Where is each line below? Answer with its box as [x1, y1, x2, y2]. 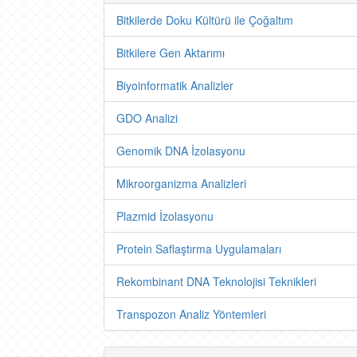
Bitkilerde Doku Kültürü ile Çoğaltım [116, 12, 293, 28]
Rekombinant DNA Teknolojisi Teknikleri [116, 273, 316, 289]
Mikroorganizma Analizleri [116, 175, 246, 191]
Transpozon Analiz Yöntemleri [116, 306, 266, 322]
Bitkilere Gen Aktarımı [116, 45, 225, 61]
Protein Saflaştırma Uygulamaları [116, 241, 281, 257]
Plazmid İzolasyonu [116, 208, 214, 224]
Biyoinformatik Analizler [116, 77, 233, 93]
